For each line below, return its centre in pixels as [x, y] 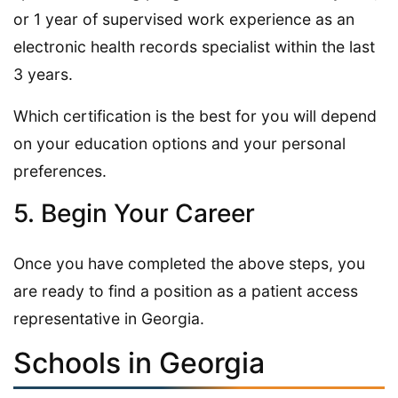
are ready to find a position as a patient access [186, 291]
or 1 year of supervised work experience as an [184, 19]
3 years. [43, 74]
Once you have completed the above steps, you [189, 263]
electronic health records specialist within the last [194, 46]
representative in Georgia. [109, 318]
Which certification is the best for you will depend [195, 115]
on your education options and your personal [179, 143]
